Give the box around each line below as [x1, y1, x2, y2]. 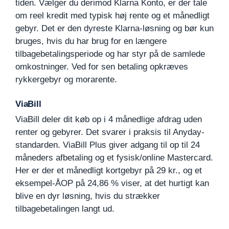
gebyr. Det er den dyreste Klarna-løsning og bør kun [15, 23, 214, 33]
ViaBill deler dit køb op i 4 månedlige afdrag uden [15, 114, 202, 124]
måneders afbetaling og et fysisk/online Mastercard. [15, 152, 213, 163]
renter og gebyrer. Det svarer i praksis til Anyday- [15, 127, 204, 137]
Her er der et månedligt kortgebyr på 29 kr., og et [15, 165, 202, 175]
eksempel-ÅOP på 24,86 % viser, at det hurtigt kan [15, 178, 209, 188]
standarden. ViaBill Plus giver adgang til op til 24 [15, 140, 200, 150]
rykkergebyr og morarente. [15, 74, 117, 84]
